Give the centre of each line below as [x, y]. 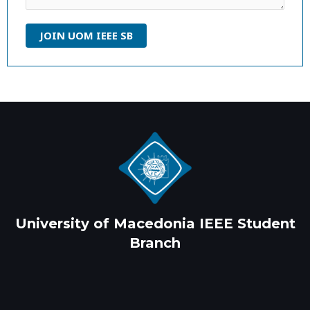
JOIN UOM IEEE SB [86, 36]
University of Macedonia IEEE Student [155, 223]
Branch [155, 243]
